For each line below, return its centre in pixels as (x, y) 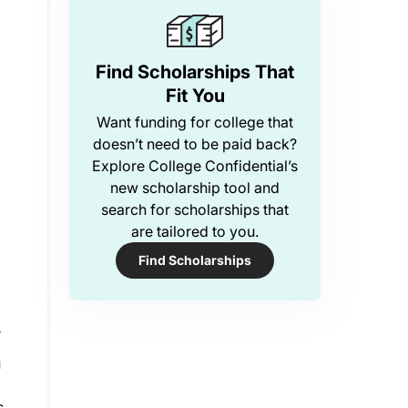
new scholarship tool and (195, 188)
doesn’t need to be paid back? (195, 144)
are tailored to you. (195, 231)
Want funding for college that (195, 122)
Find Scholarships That (195, 72)
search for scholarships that (195, 209)
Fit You (195, 96)
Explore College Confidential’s (195, 166)
